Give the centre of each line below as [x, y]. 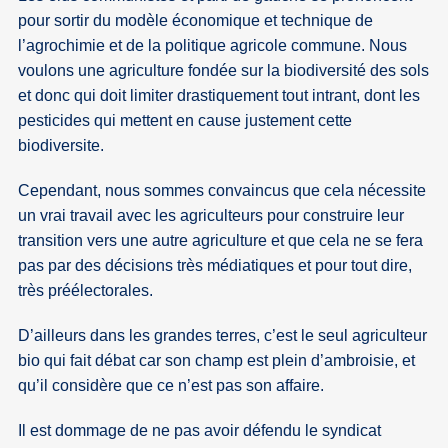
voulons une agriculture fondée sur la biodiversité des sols [224, 71]
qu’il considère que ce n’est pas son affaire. [171, 386]
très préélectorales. [86, 291]
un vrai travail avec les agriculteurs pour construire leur [211, 216]
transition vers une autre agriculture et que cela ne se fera [221, 241]
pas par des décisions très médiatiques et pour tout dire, [215, 266]
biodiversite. [61, 146]
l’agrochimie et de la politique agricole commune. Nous [213, 46]
